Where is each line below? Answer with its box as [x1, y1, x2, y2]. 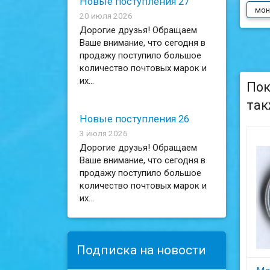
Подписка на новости [77, 242, 207, 257]
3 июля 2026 [80, 128, 128, 138]
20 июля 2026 [80, 11, 133, 20]
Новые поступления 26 [80, 113, 190, 125]
